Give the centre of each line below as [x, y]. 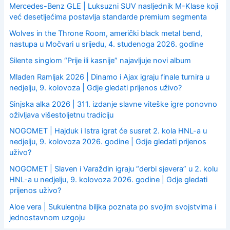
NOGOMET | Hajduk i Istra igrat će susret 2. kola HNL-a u [108, 131]
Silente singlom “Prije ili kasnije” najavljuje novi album [100, 60]
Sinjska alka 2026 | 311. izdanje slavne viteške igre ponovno [113, 104]
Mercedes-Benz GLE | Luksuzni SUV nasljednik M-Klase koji [113, 6]
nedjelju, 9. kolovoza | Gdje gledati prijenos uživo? [95, 88]
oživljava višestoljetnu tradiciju [61, 115]
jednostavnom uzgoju [47, 218]
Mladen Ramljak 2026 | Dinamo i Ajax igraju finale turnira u [109, 77]
